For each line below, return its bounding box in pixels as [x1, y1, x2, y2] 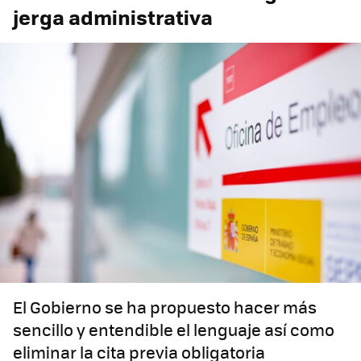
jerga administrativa [13, 2, 213, 31]
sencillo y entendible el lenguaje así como [13, 317, 334, 342]
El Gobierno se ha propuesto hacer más [13, 295, 317, 319]
